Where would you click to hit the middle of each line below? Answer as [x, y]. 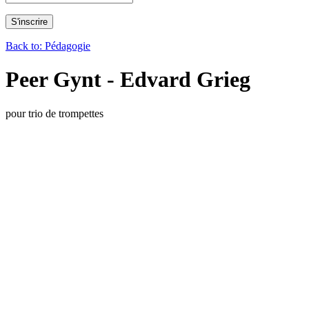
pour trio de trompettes [54, 113]
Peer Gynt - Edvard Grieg [128, 80]
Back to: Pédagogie [48, 46]
